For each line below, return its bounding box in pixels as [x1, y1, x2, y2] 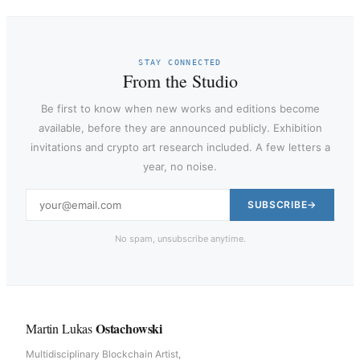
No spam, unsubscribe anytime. [114, 232, 246, 244]
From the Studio [122, 68, 238, 92]
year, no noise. [143, 159, 217, 173]
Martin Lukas [26, 319, 96, 337]
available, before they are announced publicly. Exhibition [38, 121, 322, 134]
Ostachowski [95, 318, 163, 337]
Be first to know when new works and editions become [40, 101, 320, 115]
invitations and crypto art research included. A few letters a [30, 140, 330, 153]
